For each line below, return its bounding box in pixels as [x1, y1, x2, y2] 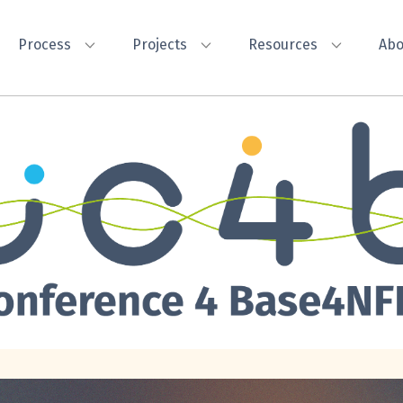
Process [18, 36, 71, 54]
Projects [132, 36, 187, 54]
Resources [248, 36, 318, 54]
